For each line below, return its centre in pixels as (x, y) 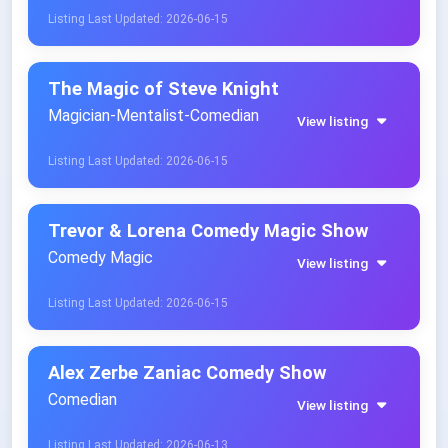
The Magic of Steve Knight (163, 89)
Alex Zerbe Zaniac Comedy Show (187, 373)
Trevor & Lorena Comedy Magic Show (208, 231)
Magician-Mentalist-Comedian (153, 116)
